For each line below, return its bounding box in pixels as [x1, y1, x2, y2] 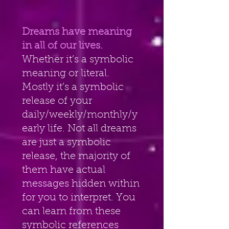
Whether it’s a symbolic [22, 54, 133, 65]
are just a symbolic [22, 137, 111, 148]
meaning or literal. [22, 68, 112, 79]
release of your [22, 96, 92, 106]
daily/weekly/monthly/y [22, 109, 138, 120]
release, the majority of [22, 151, 133, 162]
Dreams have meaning [22, 27, 134, 37]
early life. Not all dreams [22, 123, 139, 134]
